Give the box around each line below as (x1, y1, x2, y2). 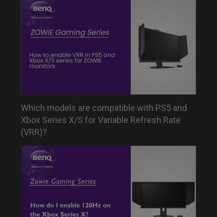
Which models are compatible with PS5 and (21, 103, 187, 113)
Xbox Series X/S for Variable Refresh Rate (21, 115, 181, 125)
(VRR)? (21, 127, 47, 138)
